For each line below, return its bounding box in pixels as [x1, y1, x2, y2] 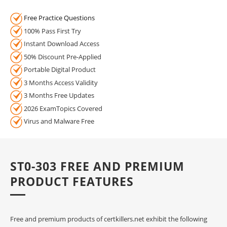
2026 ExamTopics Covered [22, 103, 102, 113]
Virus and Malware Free [22, 117, 94, 126]
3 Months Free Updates [22, 91, 94, 100]
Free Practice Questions [24, 13, 95, 22]
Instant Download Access [22, 39, 99, 49]
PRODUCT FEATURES [10, 173, 134, 190]
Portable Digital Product [22, 65, 96, 74]
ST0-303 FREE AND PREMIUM [10, 158, 184, 174]
